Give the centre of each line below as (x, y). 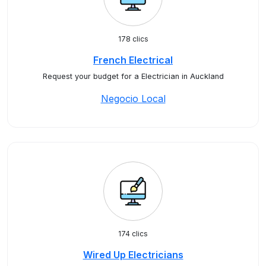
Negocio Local (133, 99)
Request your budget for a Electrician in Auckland (133, 76)
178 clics (133, 39)
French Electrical (133, 60)
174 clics (133, 234)
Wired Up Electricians (133, 255)
